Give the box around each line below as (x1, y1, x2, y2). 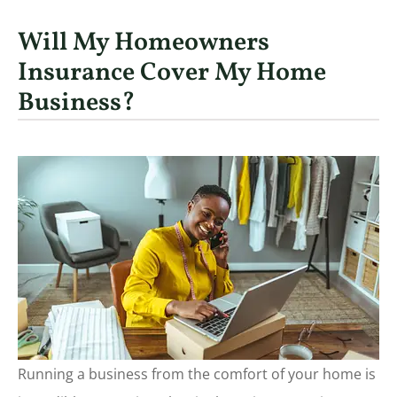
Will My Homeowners (18, 26, 269, 62)
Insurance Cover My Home (18, 56, 326, 92)
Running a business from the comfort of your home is (18, 363, 376, 384)
